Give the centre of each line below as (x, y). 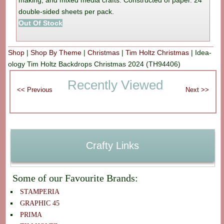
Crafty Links (113, 145)
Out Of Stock (41, 23)
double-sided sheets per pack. (66, 12)
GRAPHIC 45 (39, 203)
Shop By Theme (56, 53)
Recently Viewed (115, 85)
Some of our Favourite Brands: (75, 178)
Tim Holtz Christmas (157, 53)
